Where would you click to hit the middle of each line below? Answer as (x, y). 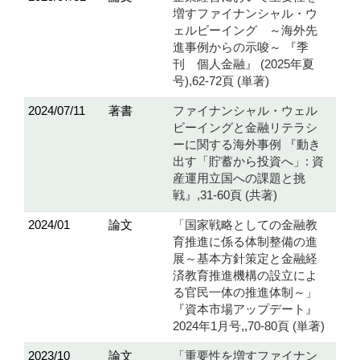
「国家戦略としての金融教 (245, 225)
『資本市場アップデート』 (245, 309)
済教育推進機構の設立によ (245, 276)
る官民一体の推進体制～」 (245, 292)
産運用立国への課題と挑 (239, 178)
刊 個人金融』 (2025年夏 (243, 64)
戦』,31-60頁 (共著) (225, 195)
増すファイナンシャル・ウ (245, 14)
